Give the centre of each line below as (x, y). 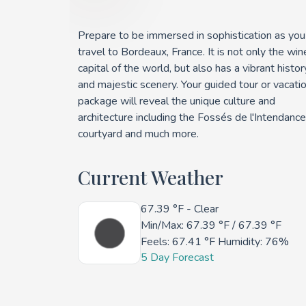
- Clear (201, 209)
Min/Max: (164, 225)
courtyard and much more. (138, 134)
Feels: (156, 242)
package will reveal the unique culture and (177, 101)
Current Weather (151, 177)
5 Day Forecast (177, 258)
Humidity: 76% (252, 242)
